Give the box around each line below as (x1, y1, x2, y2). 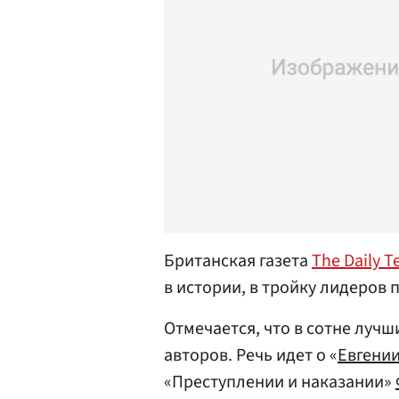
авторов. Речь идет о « (164, 343, 338, 368)
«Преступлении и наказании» (164, 370, 395, 395)
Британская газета (164, 248, 312, 273)
